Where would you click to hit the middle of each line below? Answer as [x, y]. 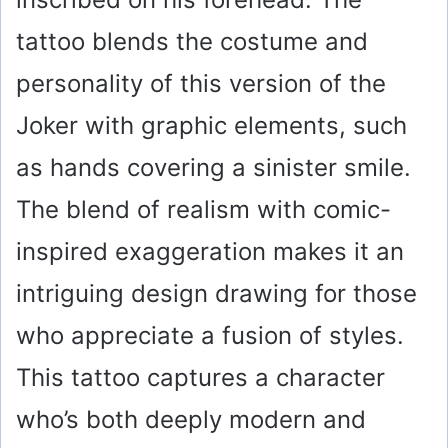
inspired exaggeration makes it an [210, 252]
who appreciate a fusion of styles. [210, 336]
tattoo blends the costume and [192, 42]
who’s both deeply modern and [191, 420]
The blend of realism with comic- [203, 210]
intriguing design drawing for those [216, 294]
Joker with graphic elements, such [211, 126]
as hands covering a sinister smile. [213, 168]
